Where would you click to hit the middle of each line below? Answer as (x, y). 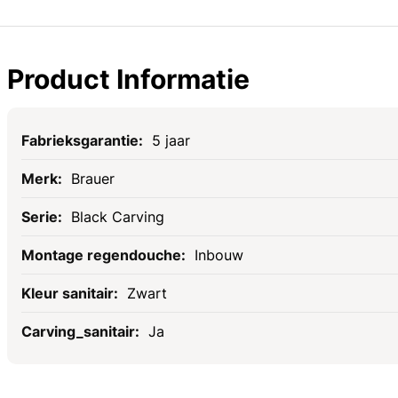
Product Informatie (128, 80)
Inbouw (219, 255)
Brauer (93, 179)
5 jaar (171, 141)
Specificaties (64, 131)
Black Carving (118, 217)
